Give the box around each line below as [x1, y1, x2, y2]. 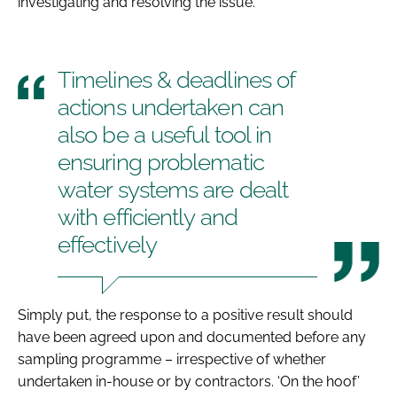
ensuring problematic [58, 148, 264, 175]
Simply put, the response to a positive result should [18, 306, 353, 323]
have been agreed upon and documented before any [18, 328, 366, 346]
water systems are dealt [58, 175, 289, 203]
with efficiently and [58, 203, 237, 230]
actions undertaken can [58, 93, 284, 121]
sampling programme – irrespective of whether [18, 350, 326, 368]
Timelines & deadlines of [58, 66, 296, 93]
